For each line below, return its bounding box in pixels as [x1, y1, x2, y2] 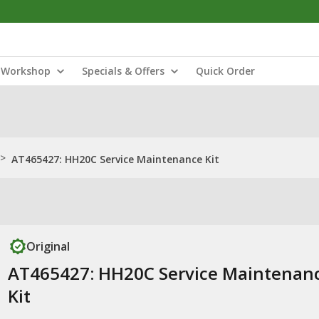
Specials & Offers [82, 64, 164, 78]
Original [26, 239, 70, 254]
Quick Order [196, 64, 255, 78]
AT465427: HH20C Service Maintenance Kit [11, 152, 219, 166]
